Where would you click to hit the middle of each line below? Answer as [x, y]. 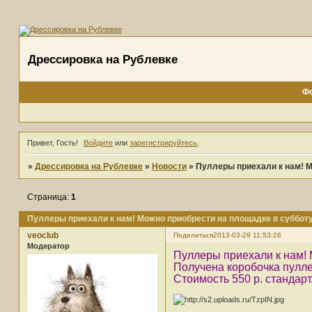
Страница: [49, 197]
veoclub [42, 236]
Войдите [99, 143]
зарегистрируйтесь [164, 143]
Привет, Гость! [52, 143]
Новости [169, 167]
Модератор [48, 246]
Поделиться [193, 235]
